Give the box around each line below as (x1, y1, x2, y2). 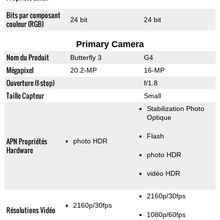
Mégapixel (6, 65, 33, 76)
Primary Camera (76, 39, 144, 50)
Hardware (6, 145, 33, 156)
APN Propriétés (6, 136, 47, 147)
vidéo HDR (146, 169, 180, 178)
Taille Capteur (6, 90, 44, 101)
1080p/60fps (146, 211, 186, 219)
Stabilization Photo (146, 105, 204, 113)
